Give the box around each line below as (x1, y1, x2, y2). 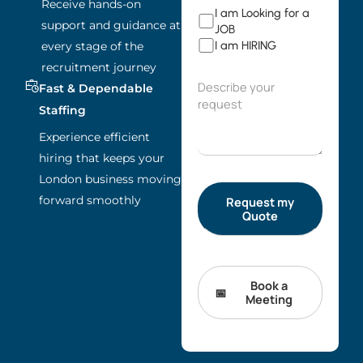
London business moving (39, 172, 181, 187)
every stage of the (41, 39, 144, 54)
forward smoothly (39, 193, 141, 208)
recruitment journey (41, 60, 157, 75)
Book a (250, 277, 288, 294)
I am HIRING (215, 38, 276, 53)
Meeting (245, 291, 293, 308)
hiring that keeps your (39, 151, 164, 166)
